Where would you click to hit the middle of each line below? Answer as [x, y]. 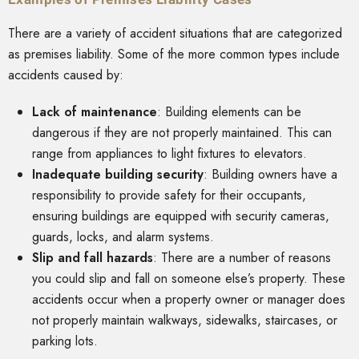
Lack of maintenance [95, 112]
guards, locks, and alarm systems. [123, 237]
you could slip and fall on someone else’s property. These [189, 279]
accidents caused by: [66, 75]
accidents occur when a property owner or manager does [189, 300]
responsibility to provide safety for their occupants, [169, 196]
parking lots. [67, 341]
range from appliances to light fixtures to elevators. [171, 154]
